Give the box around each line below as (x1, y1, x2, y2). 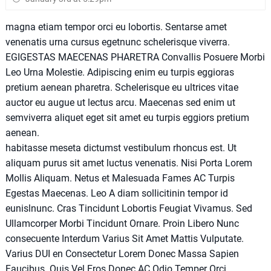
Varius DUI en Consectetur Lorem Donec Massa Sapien (5, 247, 239, 260)
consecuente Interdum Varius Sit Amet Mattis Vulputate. (5, 232, 244, 244)
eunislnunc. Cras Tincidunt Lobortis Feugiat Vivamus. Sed (5, 202, 252, 214)
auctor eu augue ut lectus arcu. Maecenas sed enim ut (5, 96, 235, 108)
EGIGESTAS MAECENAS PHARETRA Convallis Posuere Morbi (5, 51, 265, 63)
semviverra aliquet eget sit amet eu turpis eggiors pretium (5, 111, 249, 123)
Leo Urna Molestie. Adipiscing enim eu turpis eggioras (5, 66, 234, 78)
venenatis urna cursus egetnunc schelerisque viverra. (5, 36, 230, 48)
